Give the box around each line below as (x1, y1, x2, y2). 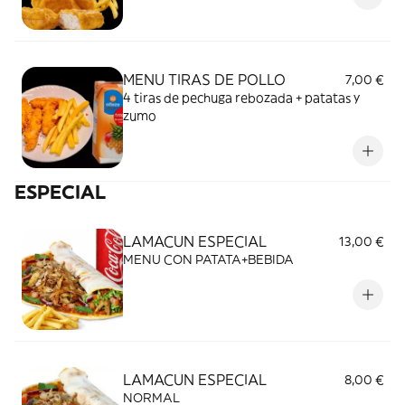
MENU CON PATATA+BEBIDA (123, 251, 294, 268)
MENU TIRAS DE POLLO (123, 71, 286, 89)
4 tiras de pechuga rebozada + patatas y (123, 89, 360, 106)
